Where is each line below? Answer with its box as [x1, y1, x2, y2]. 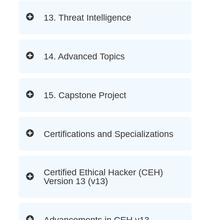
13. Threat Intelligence [44, 12, 131, 23]
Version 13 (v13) [44, 176, 108, 187]
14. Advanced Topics [44, 51, 125, 61]
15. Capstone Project [44, 90, 126, 100]
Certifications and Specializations [44, 129, 173, 139]
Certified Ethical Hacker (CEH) [44, 167, 163, 178]
